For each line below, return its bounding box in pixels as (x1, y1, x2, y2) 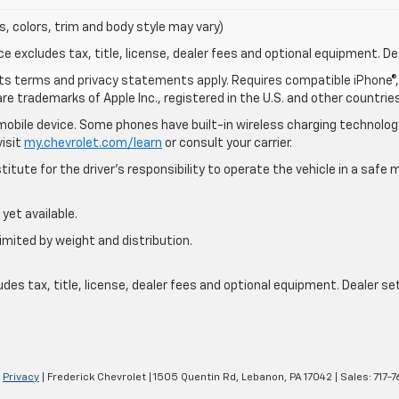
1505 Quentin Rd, (151, 371, 239, 383)
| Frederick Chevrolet (39, 371, 146, 383)
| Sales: (332, 371, 373, 383)
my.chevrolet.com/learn (24, 137, 162, 151)
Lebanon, (239, 371, 287, 383)
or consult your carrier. (162, 137, 292, 151)
